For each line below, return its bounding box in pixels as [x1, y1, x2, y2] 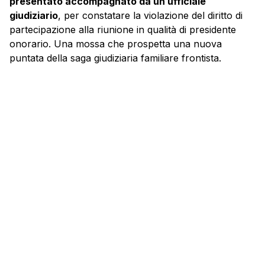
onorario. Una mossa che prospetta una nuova [9, 38, 222, 50]
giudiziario [9, 9, 58, 22]
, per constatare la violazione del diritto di [58, 9, 243, 22]
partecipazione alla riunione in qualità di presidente [9, 24, 236, 36]
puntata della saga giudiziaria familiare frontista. [9, 52, 221, 64]
